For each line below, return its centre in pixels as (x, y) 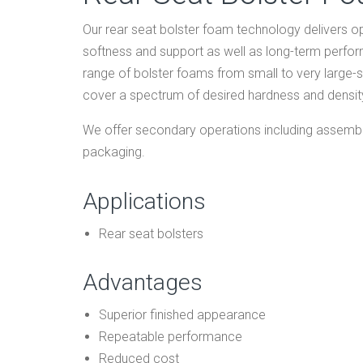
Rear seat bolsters (151, 233)
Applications (144, 201)
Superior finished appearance (182, 315)
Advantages (143, 283)
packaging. (114, 152)
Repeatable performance (171, 337)
